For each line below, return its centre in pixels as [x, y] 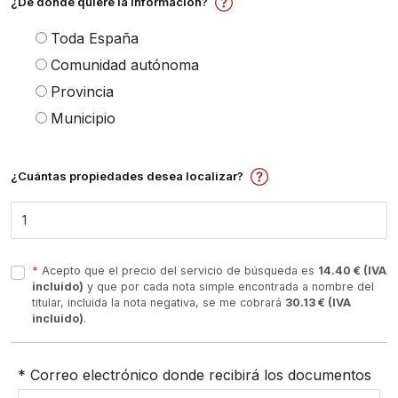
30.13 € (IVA [318, 302]
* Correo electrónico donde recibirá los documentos [195, 375]
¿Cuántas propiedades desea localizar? [127, 176]
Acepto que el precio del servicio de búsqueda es [178, 271]
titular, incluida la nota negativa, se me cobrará [159, 302]
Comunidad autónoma [125, 65]
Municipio [83, 118]
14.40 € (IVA [352, 271]
